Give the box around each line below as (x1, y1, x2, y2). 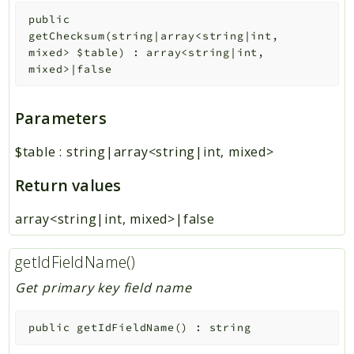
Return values (14, 174, 122, 196)
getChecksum (28, 28, 105, 43)
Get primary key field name (14, 278, 192, 296)
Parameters (14, 107, 107, 129)
